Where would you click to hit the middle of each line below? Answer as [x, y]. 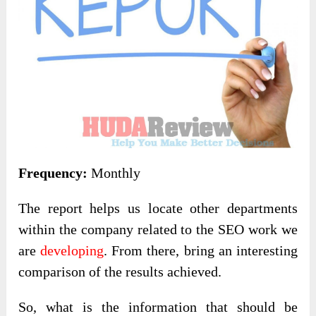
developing [72, 251]
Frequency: [53, 173]
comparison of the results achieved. [120, 272]
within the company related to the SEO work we [158, 230]
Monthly [114, 173]
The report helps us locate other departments [158, 208]
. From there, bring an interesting [201, 251]
